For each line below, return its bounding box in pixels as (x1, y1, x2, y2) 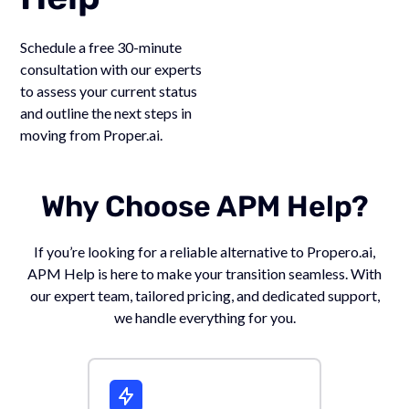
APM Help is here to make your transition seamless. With (27, 265, 382, 282)
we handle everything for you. (113, 309, 296, 326)
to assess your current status (20, 82, 198, 100)
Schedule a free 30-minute (20, 38, 183, 56)
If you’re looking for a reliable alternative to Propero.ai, (34, 243, 375, 260)
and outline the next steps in (20, 104, 193, 121)
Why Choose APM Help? (40, 189, 369, 224)
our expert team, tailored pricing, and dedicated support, (29, 287, 380, 304)
